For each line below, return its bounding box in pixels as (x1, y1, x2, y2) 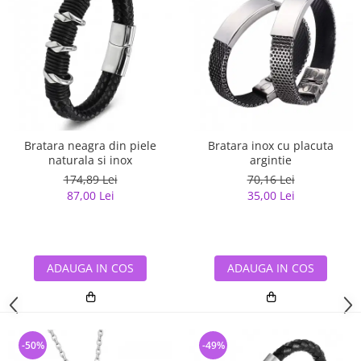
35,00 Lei (247, 188, 295, 204)
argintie (250, 152, 292, 168)
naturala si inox (48, 152, 132, 168)
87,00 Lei (66, 188, 114, 204)
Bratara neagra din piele (24, 138, 156, 154)
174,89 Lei (63, 172, 118, 188)
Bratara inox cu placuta (208, 138, 334, 154)
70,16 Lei (247, 172, 295, 188)
